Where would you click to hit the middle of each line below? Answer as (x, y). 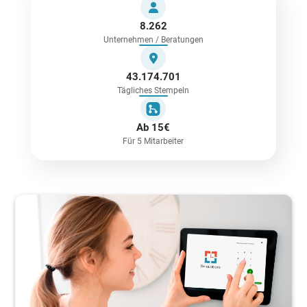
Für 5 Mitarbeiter (153, 141)
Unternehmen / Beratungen (153, 40)
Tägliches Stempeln (153, 90)
